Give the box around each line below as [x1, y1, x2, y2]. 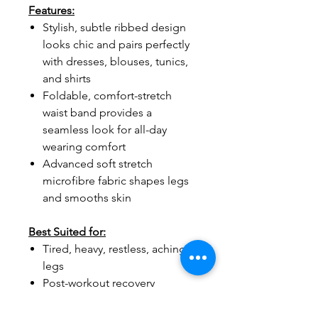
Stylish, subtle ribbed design [43, 21, 186, 35]
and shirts [43, 72, 91, 86]
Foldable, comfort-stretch [43, 89, 172, 103]
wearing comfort [43, 140, 126, 154]
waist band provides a [43, 106, 152, 120]
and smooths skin [43, 191, 131, 205]
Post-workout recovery [43, 276, 155, 290]
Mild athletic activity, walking [43, 293, 186, 307]
